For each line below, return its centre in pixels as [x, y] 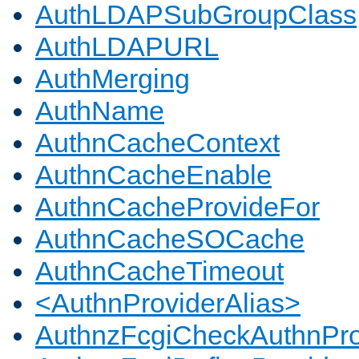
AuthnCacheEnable [153, 175]
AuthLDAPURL [127, 47]
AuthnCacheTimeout [159, 271]
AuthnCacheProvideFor [177, 207]
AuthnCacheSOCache [170, 239]
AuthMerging [113, 79]
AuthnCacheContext [157, 143]
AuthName [100, 111]
